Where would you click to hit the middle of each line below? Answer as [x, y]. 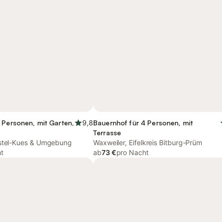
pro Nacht [132, 152]
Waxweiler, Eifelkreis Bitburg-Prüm [148, 142]
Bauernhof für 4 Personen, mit [143, 123]
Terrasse [107, 133]
